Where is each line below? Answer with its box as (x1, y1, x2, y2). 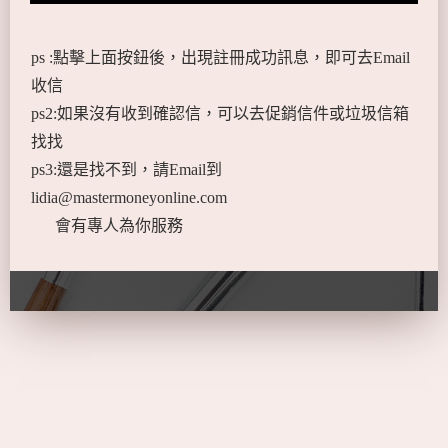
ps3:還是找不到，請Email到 (31, 160, 222, 178)
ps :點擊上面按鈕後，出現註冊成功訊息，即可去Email (31, 48, 410, 66)
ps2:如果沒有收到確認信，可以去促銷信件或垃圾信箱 (31, 104, 409, 122)
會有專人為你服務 (31, 216, 183, 234)
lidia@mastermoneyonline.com (31, 188, 227, 206)
